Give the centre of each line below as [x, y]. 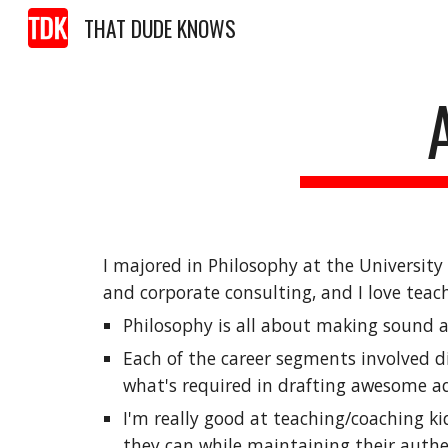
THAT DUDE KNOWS [160, 28]
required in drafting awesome [304, 385]
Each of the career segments [241, 358]
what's [152, 385]
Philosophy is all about [219, 325]
